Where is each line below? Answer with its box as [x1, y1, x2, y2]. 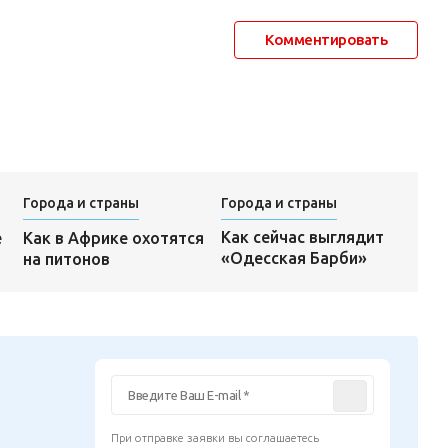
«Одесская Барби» [220, 249, 367, 268]
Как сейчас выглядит [220, 228, 384, 247]
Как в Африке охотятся [22, 228, 204, 247]
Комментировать [265, 30, 388, 48]
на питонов [22, 249, 110, 268]
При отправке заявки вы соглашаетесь [111, 432, 320, 445]
